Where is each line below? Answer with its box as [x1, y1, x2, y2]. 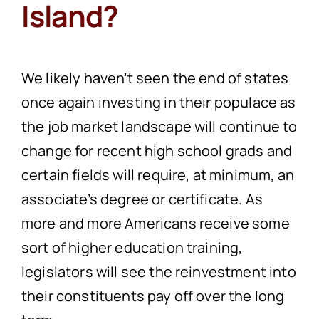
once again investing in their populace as [21, 92, 296, 112]
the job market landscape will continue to [21, 116, 298, 136]
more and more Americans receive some [21, 213, 290, 233]
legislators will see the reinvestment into [21, 261, 296, 281]
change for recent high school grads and [21, 140, 293, 160]
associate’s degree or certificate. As [21, 189, 263, 209]
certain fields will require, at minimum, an [21, 164, 294, 184]
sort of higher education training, [21, 237, 243, 257]
